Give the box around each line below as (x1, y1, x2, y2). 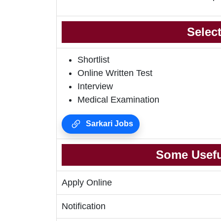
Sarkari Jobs (84, 119, 133, 128)
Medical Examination (77, 95, 159, 105)
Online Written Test (77, 68, 152, 78)
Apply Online (62, 178, 112, 188)
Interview (77, 81, 113, 92)
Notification (62, 201, 106, 212)
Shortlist (77, 55, 110, 65)
